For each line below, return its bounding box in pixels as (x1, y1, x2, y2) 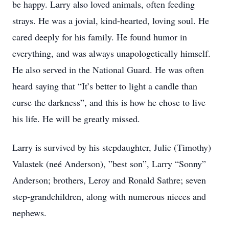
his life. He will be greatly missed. (12, 112, 140, 125)
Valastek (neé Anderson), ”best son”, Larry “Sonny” (12, 157, 206, 170)
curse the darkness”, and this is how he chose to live (12, 96, 205, 108)
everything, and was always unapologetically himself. (12, 47, 211, 59)
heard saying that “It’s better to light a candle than (12, 80, 197, 92)
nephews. (12, 207, 47, 219)
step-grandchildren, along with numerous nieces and (12, 190, 206, 202)
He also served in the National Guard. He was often (12, 63, 204, 76)
